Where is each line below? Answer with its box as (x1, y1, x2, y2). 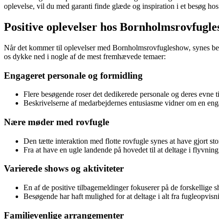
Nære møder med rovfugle (4, 116, 109, 127)
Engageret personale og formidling (4, 70, 143, 81)
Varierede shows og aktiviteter (4, 163, 124, 174)
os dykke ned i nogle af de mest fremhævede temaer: (4, 52, 166, 61)
